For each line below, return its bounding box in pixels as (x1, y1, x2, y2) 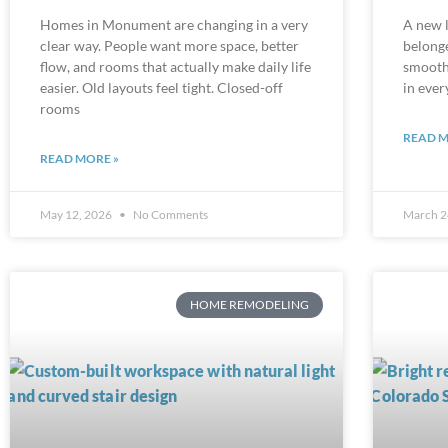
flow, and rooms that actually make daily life (40, 41, 311, 59)
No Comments (131, 190, 208, 206)
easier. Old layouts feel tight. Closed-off (40, 62, 283, 80)
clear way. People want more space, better (40, 20, 299, 38)
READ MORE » (40, 134, 119, 150)
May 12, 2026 (40, 190, 114, 206)
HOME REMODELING (189, 280, 309, 296)
